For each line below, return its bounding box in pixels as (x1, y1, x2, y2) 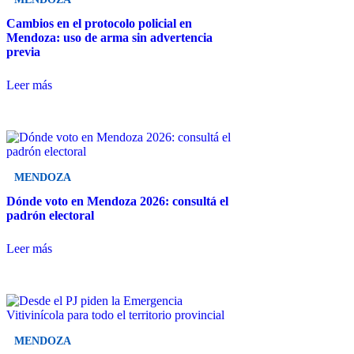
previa (6, 45, 40, 59)
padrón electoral (6, 209, 94, 223)
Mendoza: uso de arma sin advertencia (6, 31, 213, 45)
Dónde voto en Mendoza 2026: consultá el (6, 194, 228, 209)
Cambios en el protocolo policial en (6, 17, 192, 31)
